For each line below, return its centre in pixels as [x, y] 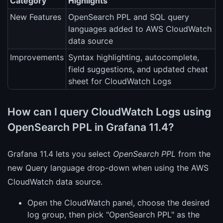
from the [193, 154]
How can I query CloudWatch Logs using [109, 111]
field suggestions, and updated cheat [138, 69]
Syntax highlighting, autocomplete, [134, 57]
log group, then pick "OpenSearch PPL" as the [113, 214]
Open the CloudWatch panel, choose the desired [118, 202]
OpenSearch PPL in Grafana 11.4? [91, 127]
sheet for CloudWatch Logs [120, 81]
